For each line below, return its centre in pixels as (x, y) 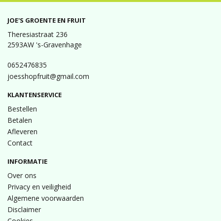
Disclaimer (24, 209)
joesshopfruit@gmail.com (48, 76)
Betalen (20, 120)
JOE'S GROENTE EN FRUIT (47, 20)
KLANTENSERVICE (35, 95)
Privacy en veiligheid (39, 187)
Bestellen (22, 109)
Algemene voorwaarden (46, 198)
